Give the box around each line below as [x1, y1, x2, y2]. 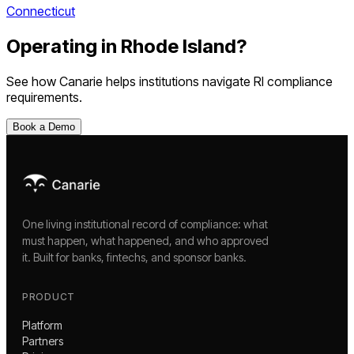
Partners [22, 333, 63, 348]
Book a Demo [13, 120, 75, 133]
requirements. [6, 88, 82, 105]
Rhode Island [121, 35, 236, 58]
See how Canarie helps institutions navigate [6, 73, 254, 89]
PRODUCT [22, 290, 76, 303]
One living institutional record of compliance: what [22, 217, 268, 231]
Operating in [6, 35, 121, 58]
